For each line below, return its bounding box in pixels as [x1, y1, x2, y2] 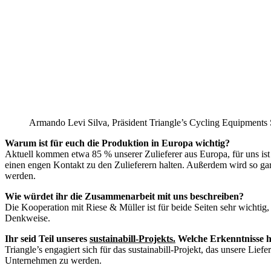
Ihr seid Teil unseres [5, 233, 90, 244]
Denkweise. [5, 213, 50, 224]
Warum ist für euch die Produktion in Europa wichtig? [5, 138, 230, 149]
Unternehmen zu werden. [5, 255, 102, 266]
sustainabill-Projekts [90, 233, 173, 244]
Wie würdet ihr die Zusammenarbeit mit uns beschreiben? [5, 191, 244, 202]
